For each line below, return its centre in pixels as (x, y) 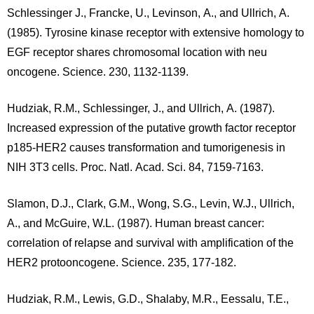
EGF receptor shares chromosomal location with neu (137, 52)
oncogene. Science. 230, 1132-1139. (98, 72)
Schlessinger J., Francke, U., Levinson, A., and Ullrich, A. (148, 13)
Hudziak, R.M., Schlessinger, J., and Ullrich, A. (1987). (141, 108)
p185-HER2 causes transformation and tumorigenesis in (146, 148)
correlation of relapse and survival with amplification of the (150, 243)
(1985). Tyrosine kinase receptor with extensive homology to (156, 33)
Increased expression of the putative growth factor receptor (151, 128)
